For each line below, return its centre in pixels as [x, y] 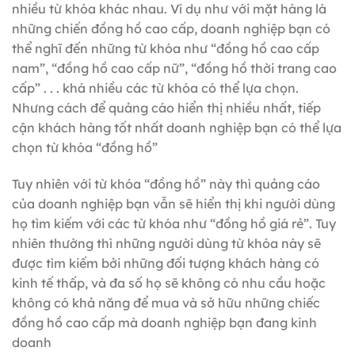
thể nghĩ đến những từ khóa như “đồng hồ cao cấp [166, 49]
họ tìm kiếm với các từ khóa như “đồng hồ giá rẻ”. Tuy [174, 224]
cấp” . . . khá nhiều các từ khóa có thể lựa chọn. [155, 88]
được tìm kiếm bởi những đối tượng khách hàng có [166, 263]
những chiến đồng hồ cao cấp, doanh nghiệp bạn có [171, 29]
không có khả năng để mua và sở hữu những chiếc [166, 303]
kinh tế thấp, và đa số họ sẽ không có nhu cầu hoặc [169, 283]
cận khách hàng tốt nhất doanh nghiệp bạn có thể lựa [177, 128]
